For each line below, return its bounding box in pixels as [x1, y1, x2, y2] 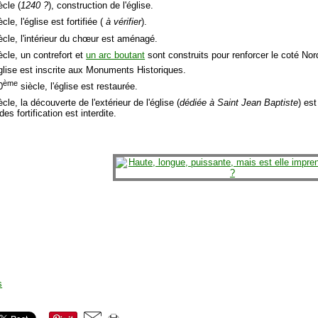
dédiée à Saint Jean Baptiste [180, 97, 299, 109]
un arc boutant [86, 50, 146, 61]
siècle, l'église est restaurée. [18, 80, 138, 92]
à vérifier [103, 16, 142, 28]
